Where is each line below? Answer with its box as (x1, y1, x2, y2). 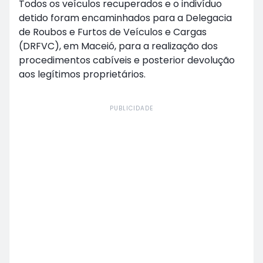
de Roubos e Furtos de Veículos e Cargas (19, 25, 207, 39)
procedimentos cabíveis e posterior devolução (19, 53, 235, 67)
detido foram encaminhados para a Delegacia (19, 11, 232, 25)
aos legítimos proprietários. (19, 67, 146, 81)
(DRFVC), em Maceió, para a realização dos (19, 39, 218, 53)
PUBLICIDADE (110, 103, 153, 113)
